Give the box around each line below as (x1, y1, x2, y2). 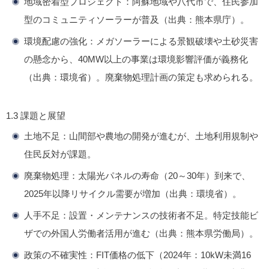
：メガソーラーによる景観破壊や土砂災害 (87, 36, 258, 47)
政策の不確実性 (24, 250, 87, 261)
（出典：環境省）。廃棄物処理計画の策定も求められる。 (24, 72, 258, 83)
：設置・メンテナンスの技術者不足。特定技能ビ (60, 210, 258, 221)
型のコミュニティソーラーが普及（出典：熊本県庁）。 (24, 14, 249, 25)
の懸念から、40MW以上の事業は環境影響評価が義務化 (24, 54, 248, 65)
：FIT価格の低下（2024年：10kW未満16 (87, 250, 251, 261)
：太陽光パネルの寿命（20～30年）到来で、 (69, 171, 250, 181)
